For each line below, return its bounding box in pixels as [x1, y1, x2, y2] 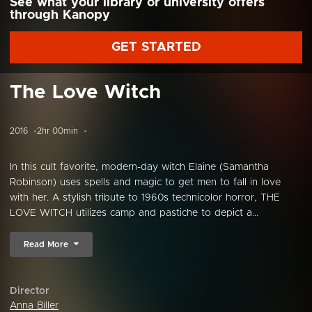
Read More [24, 240, 68, 249]
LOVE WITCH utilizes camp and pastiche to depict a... [10, 208, 258, 218]
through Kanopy [10, 9, 110, 22]
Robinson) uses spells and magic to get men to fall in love [10, 178, 281, 187]
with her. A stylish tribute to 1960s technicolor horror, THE [10, 193, 280, 203]
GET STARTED [111, 41, 201, 54]
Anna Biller [10, 301, 58, 311]
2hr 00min [37, 127, 78, 135]
